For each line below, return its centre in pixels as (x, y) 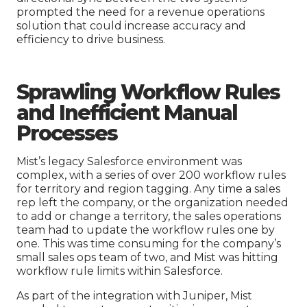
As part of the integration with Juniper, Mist (134, 296)
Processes (67, 134)
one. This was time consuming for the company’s (149, 244)
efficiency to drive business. (91, 40)
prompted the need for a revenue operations (140, 12)
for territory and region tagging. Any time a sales (148, 189)
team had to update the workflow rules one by (146, 230)
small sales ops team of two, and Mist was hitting (147, 258)
